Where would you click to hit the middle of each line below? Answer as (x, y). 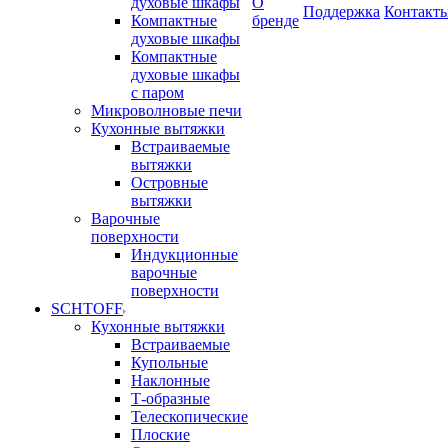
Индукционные (184, 254)
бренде (275, 20)
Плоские (160, 434)
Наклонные (170, 380)
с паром (157, 92)
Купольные (169, 362)
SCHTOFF (87, 308)
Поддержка (341, 11)
